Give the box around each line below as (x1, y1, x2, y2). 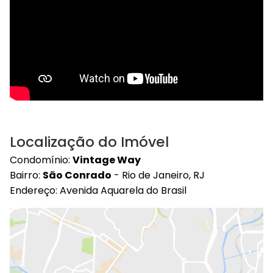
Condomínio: (10, 152, 73, 167)
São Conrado (43, 168, 112, 182)
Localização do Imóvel (10, 132, 169, 152)
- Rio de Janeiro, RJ (112, 168, 205, 182)
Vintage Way (73, 152, 141, 167)
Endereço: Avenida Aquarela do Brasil (10, 183, 186, 197)
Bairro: (10, 168, 43, 182)
